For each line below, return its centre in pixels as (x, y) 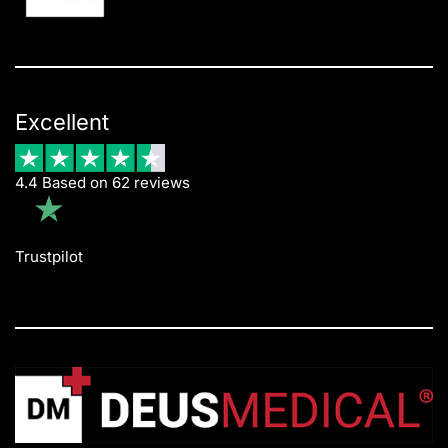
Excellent (62, 122)
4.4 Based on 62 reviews (102, 183)
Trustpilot (49, 257)
